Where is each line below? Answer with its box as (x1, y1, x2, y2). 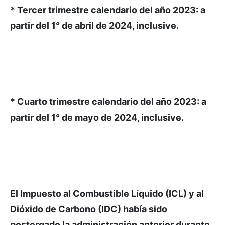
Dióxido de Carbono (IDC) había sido (10, 204, 167, 214)
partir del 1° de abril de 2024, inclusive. (10, 20, 179, 31)
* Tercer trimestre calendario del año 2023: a (10, 5, 205, 15)
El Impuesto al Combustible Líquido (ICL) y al (10, 188, 204, 199)
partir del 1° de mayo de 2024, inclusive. (10, 112, 184, 123)
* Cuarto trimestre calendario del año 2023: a (10, 96, 206, 107)
